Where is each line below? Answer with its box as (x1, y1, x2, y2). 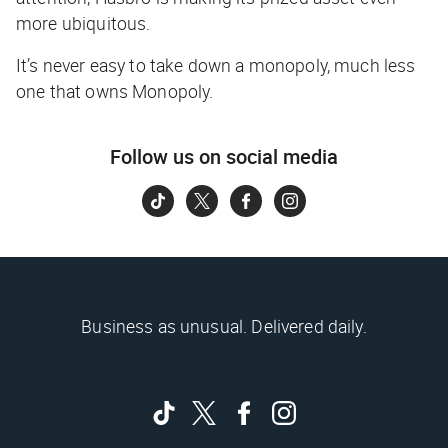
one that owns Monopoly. (16, 79, 218, 104)
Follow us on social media (110, 143, 338, 171)
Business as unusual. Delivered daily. (81, 314, 367, 339)
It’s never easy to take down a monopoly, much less (16, 53, 416, 78)
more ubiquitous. (16, 11, 151, 36)
